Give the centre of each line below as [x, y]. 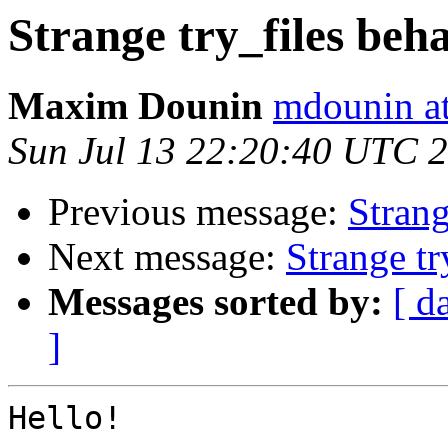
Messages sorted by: [215, 302]
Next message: [167, 257]
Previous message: [198, 212]
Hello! [65, 418]
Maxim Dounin [135, 106]
